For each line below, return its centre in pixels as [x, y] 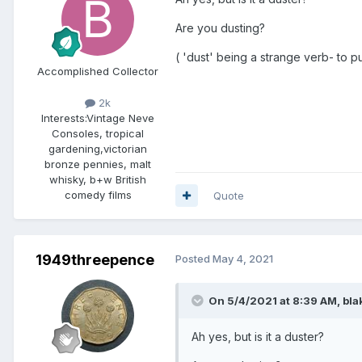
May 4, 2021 [243, 258]
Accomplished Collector [98, 71]
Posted [194, 258]
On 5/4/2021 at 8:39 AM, [276, 300]
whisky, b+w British [98, 179]
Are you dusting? [220, 27]
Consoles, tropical [98, 133]
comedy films [98, 194]
